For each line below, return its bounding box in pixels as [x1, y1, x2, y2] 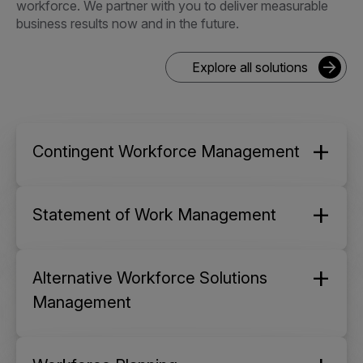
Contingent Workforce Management [32, 142, 300, 162]
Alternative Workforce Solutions [32, 268, 267, 288]
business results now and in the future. [16, 15, 239, 32]
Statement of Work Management [32, 205, 276, 225]
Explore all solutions [192, 59, 308, 76]
